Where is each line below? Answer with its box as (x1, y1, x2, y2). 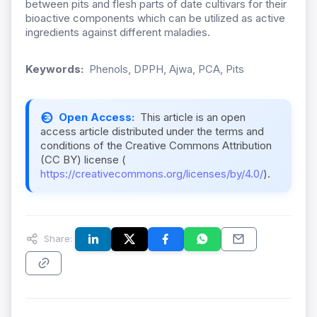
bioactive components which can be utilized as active (25, 11, 285, 25)
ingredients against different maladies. (25, 25, 210, 40)
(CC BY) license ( (40, 153, 126, 167)
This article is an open (140, 110, 246, 125)
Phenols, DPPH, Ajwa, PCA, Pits (89, 62, 244, 76)
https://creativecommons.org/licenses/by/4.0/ (40, 167, 263, 181)
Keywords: (25, 62, 83, 76)
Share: (41, 232, 72, 244)
